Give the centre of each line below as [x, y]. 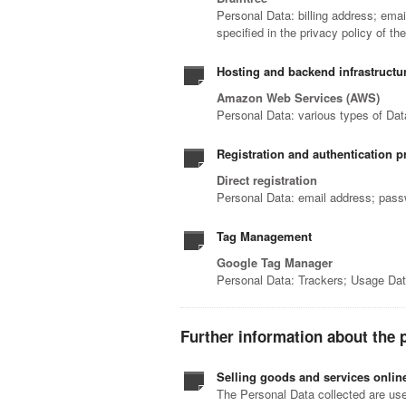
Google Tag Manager [275, 263]
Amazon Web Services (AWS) [299, 98]
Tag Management [265, 237]
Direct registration [267, 180]
